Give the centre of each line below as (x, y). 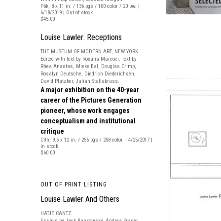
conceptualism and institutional (88, 121)
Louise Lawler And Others (80, 199)
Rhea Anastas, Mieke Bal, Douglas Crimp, (88, 66)
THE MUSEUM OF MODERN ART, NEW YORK (89, 52)
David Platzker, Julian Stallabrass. (80, 81)
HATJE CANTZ (56, 213)
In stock (49, 146)
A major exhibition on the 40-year (90, 90)
